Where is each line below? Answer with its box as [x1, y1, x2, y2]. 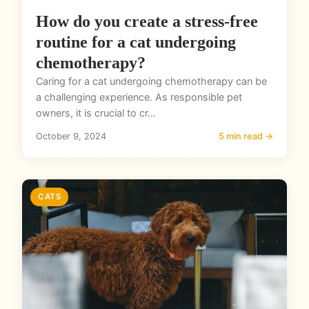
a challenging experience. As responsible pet [36, 90, 242, 103]
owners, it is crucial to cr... [36, 106, 156, 119]
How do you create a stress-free [36, 12, 258, 30]
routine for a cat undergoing [36, 32, 236, 51]
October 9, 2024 [36, 130, 106, 141]
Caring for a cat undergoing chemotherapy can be [36, 74, 267, 87]
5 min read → [219, 130, 273, 141]
